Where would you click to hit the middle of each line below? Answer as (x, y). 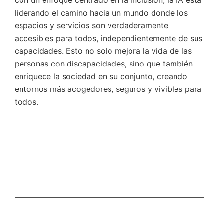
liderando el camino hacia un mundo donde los (101, 12)
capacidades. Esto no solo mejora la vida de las (103, 51)
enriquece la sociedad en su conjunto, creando (101, 76)
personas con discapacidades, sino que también (104, 63)
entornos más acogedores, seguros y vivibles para (108, 89)
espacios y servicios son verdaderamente (91, 25)
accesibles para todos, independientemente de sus (109, 38)
